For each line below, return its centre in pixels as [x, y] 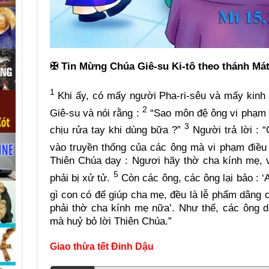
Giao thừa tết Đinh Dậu [101, 247]
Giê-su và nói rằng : [96, 113]
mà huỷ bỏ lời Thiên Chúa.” [110, 222]
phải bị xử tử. [81, 178]
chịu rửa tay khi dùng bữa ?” [117, 130]
